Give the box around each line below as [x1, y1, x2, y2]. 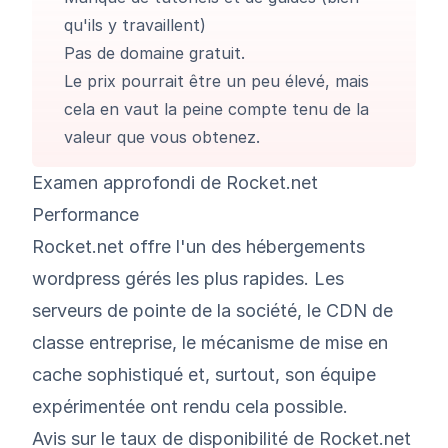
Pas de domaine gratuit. [64, 42, 245, 63]
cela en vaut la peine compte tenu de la [64, 98, 369, 119]
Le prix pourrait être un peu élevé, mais [64, 70, 369, 91]
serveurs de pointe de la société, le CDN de [32, 299, 393, 321]
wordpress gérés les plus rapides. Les [32, 267, 344, 289]
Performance [32, 203, 139, 225]
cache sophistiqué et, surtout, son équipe [32, 363, 376, 385]
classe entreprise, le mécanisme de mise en [32, 331, 388, 353]
